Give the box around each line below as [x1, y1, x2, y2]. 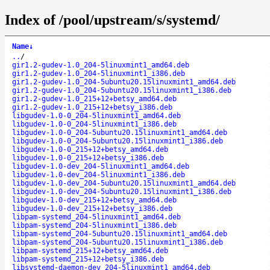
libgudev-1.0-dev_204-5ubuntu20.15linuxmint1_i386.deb [12, 187, 231, 196]
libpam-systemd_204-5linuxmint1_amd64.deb [12, 212, 181, 221]
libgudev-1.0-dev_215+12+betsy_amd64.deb [12, 195, 177, 204]
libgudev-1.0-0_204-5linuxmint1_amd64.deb [12, 111, 181, 120]
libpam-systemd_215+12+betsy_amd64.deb [12, 246, 168, 255]
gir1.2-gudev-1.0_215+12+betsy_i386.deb [12, 102, 172, 111]
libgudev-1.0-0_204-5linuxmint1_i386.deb [12, 119, 177, 128]
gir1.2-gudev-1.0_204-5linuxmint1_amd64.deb [12, 60, 189, 69]
